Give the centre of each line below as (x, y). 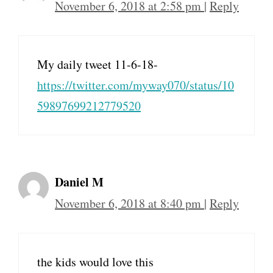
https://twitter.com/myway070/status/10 (136, 85)
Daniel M (79, 182)
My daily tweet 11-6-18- (97, 65)
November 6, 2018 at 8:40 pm (129, 204)
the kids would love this (95, 262)
